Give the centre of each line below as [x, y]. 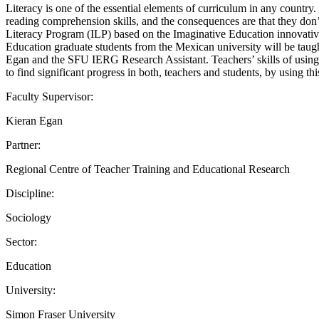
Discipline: [30, 193]
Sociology [28, 217]
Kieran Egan [34, 120]
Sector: [21, 241]
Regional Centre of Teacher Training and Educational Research [148, 169]
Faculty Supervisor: [49, 96]
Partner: [23, 145]
